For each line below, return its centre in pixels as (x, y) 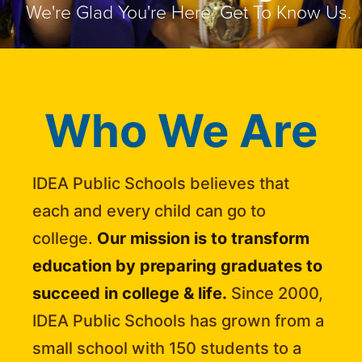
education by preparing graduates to (178, 266)
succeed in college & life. (130, 293)
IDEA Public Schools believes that (161, 183)
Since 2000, (276, 293)
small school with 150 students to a (167, 348)
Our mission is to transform (202, 238)
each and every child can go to (149, 211)
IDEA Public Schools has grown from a (179, 321)
